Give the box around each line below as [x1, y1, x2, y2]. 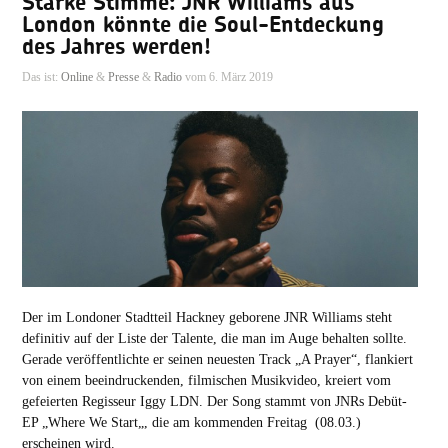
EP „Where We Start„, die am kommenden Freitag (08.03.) [21, 414, 361, 431]
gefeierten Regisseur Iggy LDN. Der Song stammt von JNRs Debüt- [21, 393, 407, 410]
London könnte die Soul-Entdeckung [21, 14, 384, 37]
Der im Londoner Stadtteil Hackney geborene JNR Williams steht [21, 309, 392, 326]
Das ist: [21, 70, 61, 85]
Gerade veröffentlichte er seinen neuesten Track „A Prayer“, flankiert [21, 351, 413, 368]
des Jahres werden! [21, 36, 211, 59]
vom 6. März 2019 [181, 70, 273, 85]
